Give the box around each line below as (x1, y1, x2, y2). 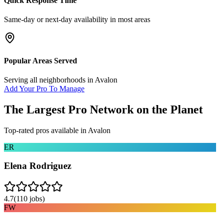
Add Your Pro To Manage (4, 84, 84, 93)
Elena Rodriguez (4, 161, 71, 171)
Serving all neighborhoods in (4, 75, 95, 84)
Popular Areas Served (4, 56, 77, 65)
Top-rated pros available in (4, 126, 88, 135)
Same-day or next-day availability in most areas (4, 15, 150, 24)
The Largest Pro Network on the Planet (4, 103, 203, 116)
